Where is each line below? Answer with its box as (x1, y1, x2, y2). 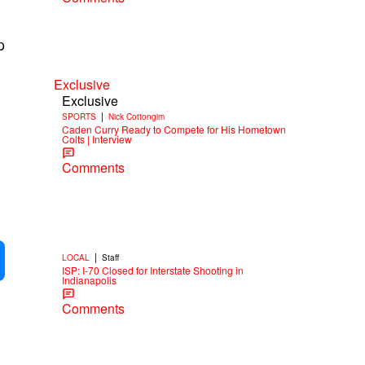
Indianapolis (62, 272, 117, 287)
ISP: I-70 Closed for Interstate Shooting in (62, 262, 244, 277)
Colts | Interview (62, 131, 132, 146)
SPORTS (62, 110, 96, 122)
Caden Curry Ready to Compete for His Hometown (62, 121, 286, 136)
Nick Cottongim (108, 110, 165, 122)
